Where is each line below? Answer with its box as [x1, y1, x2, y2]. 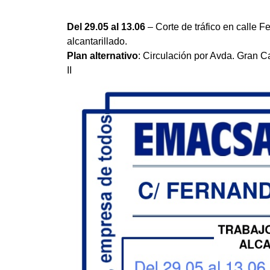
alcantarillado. [66, 36, 127, 47]
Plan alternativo [66, 51, 138, 61]
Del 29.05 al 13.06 [66, 22, 148, 33]
